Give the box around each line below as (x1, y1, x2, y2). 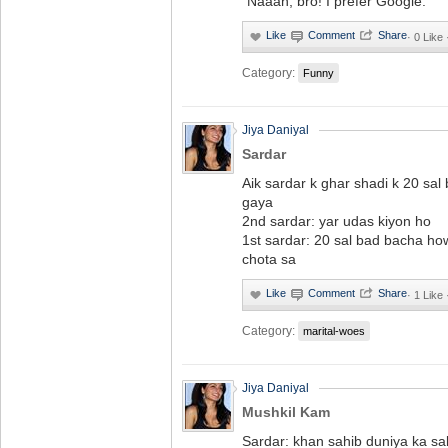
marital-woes (303, 325, 365, 337)
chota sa (242, 251, 296, 267)
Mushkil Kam (242, 404, 330, 420)
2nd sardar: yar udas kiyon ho (242, 213, 431, 229)
